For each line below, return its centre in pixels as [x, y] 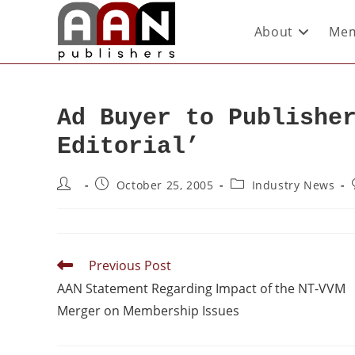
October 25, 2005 [165, 185]
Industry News [293, 185]
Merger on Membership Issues [148, 311]
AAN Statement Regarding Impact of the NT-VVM [201, 288]
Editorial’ [128, 147]
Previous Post [130, 265]
